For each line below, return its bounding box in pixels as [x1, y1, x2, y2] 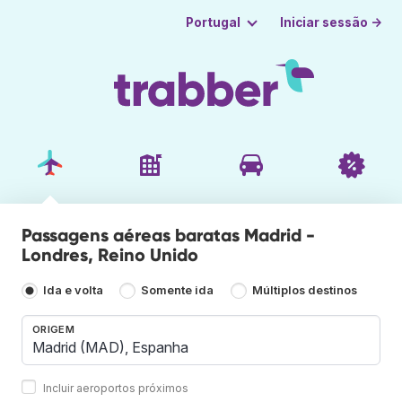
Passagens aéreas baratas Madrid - [22, 223, 315, 246]
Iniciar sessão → [280, 14, 383, 30]
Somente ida [141, 284, 214, 298]
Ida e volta [43, 284, 103, 298]
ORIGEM [32, 322, 74, 336]
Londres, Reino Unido [22, 243, 198, 266]
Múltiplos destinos [251, 284, 357, 298]
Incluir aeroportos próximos [43, 380, 188, 395]
